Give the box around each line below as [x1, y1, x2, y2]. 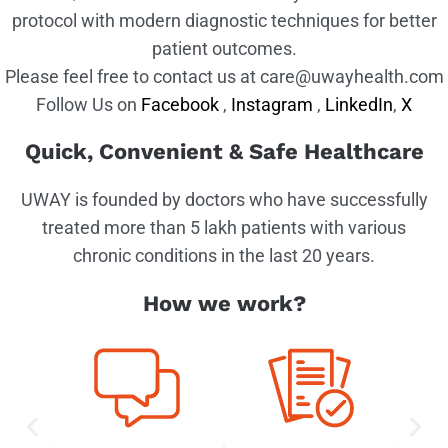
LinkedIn [325, 93, 393, 115]
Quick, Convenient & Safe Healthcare [24, 138, 424, 164]
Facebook [141, 93, 219, 115]
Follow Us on [36, 93, 141, 115]
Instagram [231, 93, 317, 115]
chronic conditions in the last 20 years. [73, 244, 375, 266]
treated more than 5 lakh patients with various [42, 216, 406, 238]
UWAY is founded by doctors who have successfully [20, 188, 428, 210]
